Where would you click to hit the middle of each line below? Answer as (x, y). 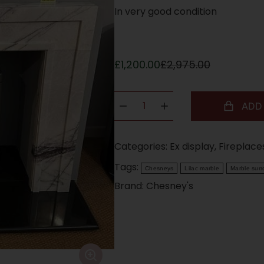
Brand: (131, 186)
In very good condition (166, 11)
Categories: (142, 146)
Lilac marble (202, 168)
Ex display (192, 146)
